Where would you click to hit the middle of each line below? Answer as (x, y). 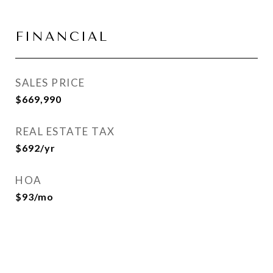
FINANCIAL (62, 37)
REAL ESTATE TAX (65, 131)
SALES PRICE (50, 83)
